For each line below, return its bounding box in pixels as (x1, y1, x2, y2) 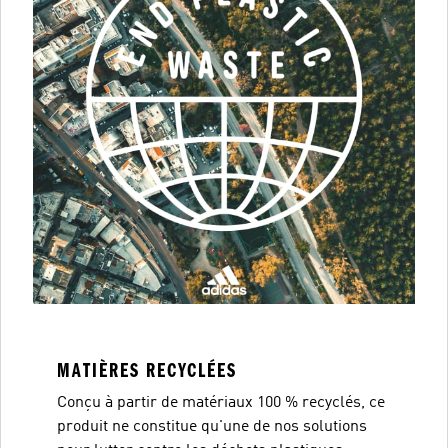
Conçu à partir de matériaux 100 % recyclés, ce (57, 395, 385, 411)
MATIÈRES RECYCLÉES (57, 359, 237, 382)
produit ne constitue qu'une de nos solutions (57, 419, 367, 435)
